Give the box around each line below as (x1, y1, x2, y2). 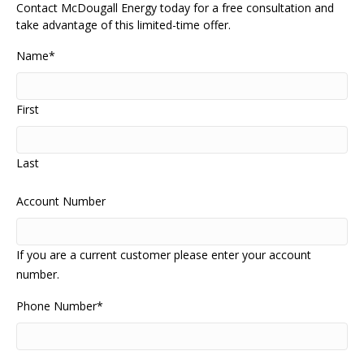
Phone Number (16, 297, 97, 314)
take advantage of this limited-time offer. (16, 16, 231, 32)
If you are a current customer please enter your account (16, 246, 311, 262)
